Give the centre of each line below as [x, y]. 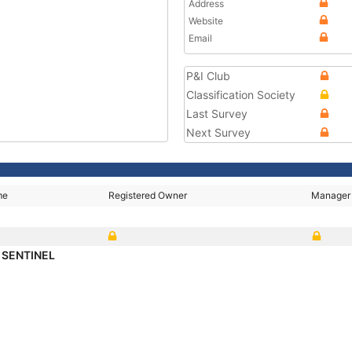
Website [206, 21]
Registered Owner [148, 195]
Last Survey [217, 114]
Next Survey [218, 132]
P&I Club [208, 76]
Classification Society [241, 95]
